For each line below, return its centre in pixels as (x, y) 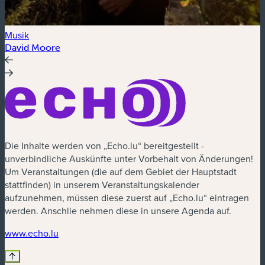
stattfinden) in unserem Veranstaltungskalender (102, 185)
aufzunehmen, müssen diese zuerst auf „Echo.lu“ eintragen (127, 198)
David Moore (33, 48)
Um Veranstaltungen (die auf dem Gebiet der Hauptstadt (121, 172)
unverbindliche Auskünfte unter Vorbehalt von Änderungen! (129, 159)
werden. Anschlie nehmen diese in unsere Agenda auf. (118, 211)
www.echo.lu (32, 233)
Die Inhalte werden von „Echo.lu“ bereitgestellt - (104, 146)
